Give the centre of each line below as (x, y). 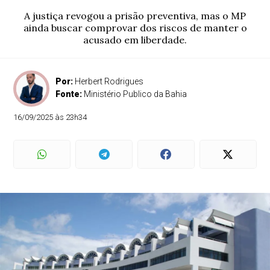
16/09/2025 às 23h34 (50, 117)
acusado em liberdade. (135, 40)
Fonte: (70, 94)
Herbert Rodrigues (109, 81)
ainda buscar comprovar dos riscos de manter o (135, 28)
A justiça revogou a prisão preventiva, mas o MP (135, 16)
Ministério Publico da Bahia (136, 94)
